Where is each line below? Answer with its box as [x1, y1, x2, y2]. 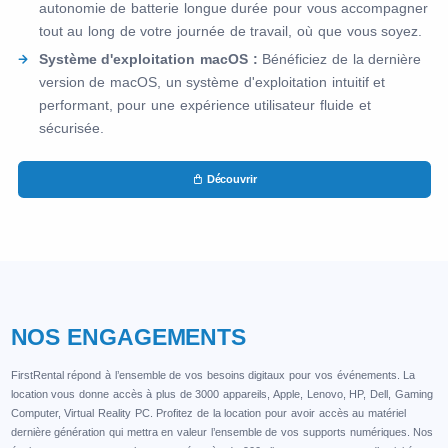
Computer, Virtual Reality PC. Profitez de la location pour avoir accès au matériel [10, 407, 406, 420]
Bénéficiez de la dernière [257, 51, 422, 68]
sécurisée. [38, 120, 104, 137]
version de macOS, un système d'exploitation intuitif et [38, 74, 386, 91]
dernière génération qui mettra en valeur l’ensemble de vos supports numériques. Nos [10, 426, 434, 439]
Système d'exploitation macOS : [38, 51, 258, 68]
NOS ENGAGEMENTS [10, 325, 246, 351]
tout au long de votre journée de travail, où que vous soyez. [38, 23, 423, 40]
